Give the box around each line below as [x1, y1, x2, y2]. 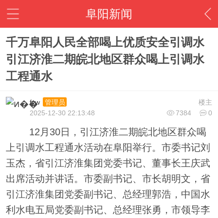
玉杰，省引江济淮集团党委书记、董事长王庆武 [5, 158, 210, 169]
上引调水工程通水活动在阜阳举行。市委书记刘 [5, 142, 210, 153]
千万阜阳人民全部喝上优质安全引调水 [5, 36, 204, 49]
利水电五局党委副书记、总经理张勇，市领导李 [5, 204, 210, 216]
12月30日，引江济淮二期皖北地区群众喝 [5, 127, 206, 138]
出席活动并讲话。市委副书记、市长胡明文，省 [5, 173, 210, 184]
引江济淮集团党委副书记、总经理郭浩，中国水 [5, 189, 210, 200]
